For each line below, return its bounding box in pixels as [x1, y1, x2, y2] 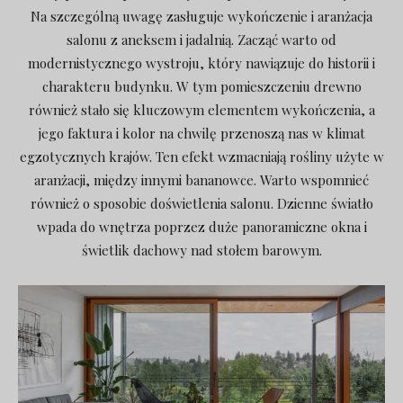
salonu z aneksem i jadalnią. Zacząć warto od [67, 31, 336, 49]
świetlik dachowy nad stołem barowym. [81, 241, 322, 260]
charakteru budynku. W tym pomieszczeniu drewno [41, 77, 362, 96]
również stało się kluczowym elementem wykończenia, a [28, 101, 375, 120]
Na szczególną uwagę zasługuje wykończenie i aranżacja [31, 7, 372, 26]
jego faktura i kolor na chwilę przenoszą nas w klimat [38, 124, 365, 143]
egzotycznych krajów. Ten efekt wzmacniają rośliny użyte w [19, 148, 384, 166]
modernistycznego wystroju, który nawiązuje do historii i [28, 54, 375, 73]
